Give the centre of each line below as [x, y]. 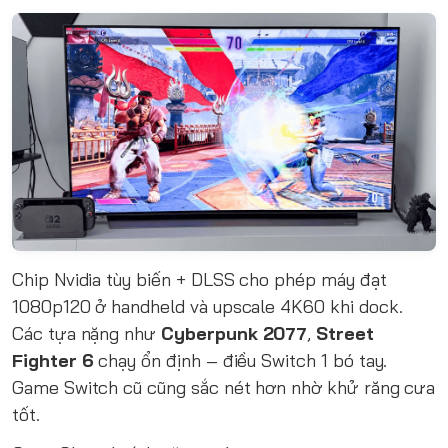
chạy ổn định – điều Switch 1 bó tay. [240, 361]
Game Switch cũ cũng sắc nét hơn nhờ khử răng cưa [224, 388]
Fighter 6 [53, 361]
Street [345, 334]
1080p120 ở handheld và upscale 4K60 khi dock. [207, 307]
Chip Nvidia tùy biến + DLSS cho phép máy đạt [199, 280]
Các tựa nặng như [87, 334]
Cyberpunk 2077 [234, 334]
